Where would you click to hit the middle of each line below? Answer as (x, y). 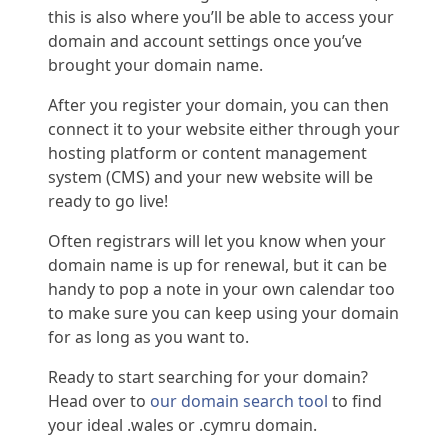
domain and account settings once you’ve (205, 41)
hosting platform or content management (207, 153)
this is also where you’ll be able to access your (221, 17)
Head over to (99, 401)
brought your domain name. (157, 65)
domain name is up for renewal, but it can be (217, 265)
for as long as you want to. (150, 337)
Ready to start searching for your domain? (208, 377)
